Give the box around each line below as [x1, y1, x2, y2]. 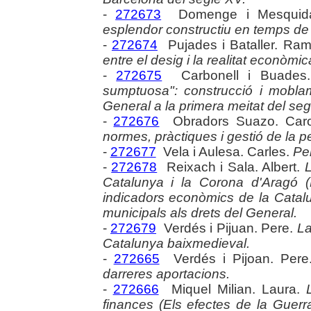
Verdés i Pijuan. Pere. [156, 221, 297, 236]
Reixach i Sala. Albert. [157, 160, 305, 175]
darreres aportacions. [102, 267, 230, 282]
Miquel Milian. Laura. [158, 282, 306, 297]
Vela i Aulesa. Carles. [155, 144, 293, 160]
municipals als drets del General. [102, 205, 297, 221]
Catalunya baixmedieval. [102, 236, 250, 251]
